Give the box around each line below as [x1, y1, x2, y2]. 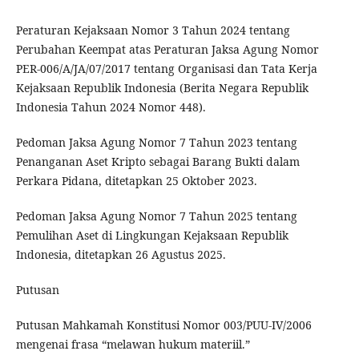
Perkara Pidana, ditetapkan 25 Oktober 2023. [15, 172, 257, 188]
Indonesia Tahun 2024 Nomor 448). [15, 99, 206, 115]
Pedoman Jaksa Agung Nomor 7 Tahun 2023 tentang [15, 134, 297, 150]
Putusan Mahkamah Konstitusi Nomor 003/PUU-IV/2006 [15, 317, 312, 333]
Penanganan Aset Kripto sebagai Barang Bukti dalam [15, 153, 300, 169]
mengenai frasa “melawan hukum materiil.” [15, 336, 250, 352]
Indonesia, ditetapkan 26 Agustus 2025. [15, 246, 226, 262]
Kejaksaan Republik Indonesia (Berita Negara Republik [15, 79, 309, 95]
